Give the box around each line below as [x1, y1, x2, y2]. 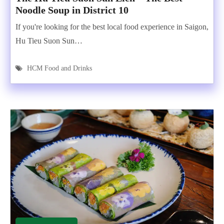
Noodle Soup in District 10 [15, 4, 128, 15]
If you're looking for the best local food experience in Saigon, [15, 22, 208, 31]
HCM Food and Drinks [27, 64, 92, 72]
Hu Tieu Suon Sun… [15, 36, 82, 45]
